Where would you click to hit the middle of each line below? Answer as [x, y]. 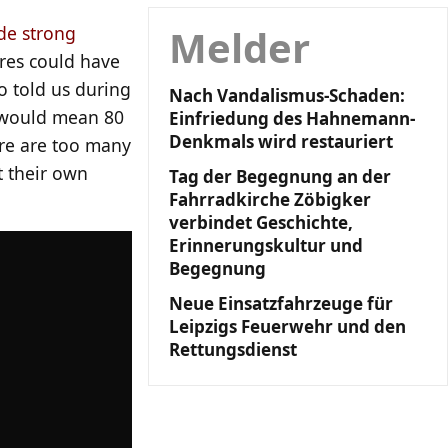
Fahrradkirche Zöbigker [270, 199]
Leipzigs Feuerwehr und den [287, 326]
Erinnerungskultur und [266, 245]
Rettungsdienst [233, 349]
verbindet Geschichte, [261, 222]
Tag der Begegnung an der [280, 176]
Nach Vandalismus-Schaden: [287, 95]
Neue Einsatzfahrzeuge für [281, 303]
